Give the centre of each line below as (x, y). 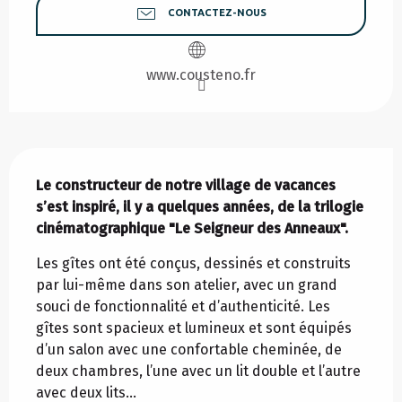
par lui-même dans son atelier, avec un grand (187, 285)
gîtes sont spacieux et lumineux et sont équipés (194, 328)
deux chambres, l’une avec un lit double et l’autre (198, 371)
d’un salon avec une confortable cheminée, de (189, 350)
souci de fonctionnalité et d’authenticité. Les (183, 307)
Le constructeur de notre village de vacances (186, 186)
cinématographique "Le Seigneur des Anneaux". (192, 229)
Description (58, 159)
